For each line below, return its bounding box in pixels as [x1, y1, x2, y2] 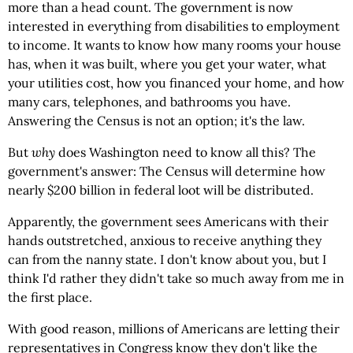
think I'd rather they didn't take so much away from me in [8, 270, 344, 286]
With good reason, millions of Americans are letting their [8, 321, 340, 336]
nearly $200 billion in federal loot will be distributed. [8, 182, 314, 198]
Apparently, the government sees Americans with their [8, 214, 329, 229]
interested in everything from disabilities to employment [8, 18, 340, 34]
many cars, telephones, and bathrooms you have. [8, 94, 291, 110]
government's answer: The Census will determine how [8, 163, 325, 179]
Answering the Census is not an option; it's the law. [8, 113, 305, 128]
